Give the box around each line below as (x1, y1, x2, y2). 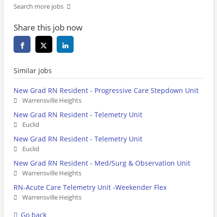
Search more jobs (14, 2, 63, 11)
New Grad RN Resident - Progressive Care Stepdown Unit (14, 86, 199, 95)
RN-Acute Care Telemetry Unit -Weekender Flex (14, 183, 167, 192)
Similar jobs (14, 66, 52, 76)
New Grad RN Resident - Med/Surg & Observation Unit (14, 158, 190, 168)
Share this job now (14, 22, 82, 33)
